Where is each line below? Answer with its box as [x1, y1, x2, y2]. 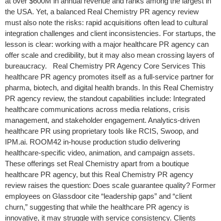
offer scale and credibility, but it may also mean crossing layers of [5, 51, 214, 59]
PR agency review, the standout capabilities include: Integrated [5, 94, 205, 103]
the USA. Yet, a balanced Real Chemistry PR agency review [5, 7, 199, 16]
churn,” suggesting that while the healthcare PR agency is [5, 203, 189, 211]
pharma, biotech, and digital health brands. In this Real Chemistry [5, 83, 214, 92]
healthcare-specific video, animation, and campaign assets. [5, 148, 195, 157]
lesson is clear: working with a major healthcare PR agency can [5, 40, 209, 48]
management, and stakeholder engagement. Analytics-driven [5, 116, 200, 124]
